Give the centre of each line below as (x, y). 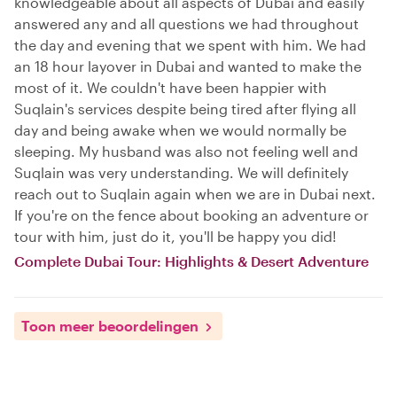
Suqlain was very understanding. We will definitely (181, 172)
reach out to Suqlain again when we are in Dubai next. (195, 194)
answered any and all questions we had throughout (187, 23)
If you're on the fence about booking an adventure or (191, 215)
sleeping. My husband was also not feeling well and (186, 151)
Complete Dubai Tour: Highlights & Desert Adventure (191, 261)
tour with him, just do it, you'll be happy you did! (175, 236)
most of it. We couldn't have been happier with (171, 87)
